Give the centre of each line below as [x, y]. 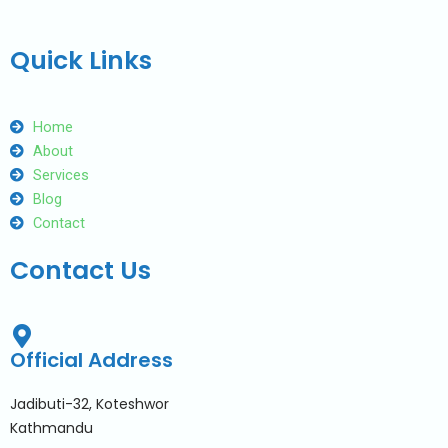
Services [60, 174]
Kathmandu [51, 428]
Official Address [91, 360]
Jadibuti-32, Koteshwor [89, 404]
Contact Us [80, 270]
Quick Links [81, 61]
